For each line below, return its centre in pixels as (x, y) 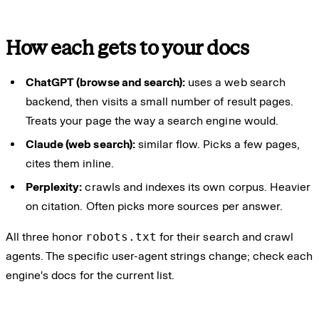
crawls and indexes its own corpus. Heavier (197, 187)
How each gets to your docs (127, 48)
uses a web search (235, 82)
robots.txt (121, 236)
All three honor (46, 236)
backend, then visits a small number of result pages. (160, 101)
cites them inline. (70, 163)
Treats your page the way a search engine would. (152, 120)
